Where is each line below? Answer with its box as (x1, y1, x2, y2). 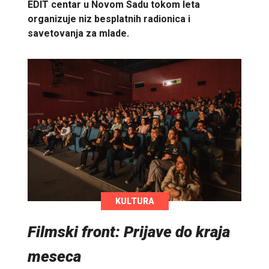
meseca (28, 247, 81, 265)
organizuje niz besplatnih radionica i (28, 13, 190, 25)
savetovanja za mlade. (28, 27, 129, 39)
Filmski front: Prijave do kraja (28, 222, 230, 241)
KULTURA (115, 196, 154, 206)
